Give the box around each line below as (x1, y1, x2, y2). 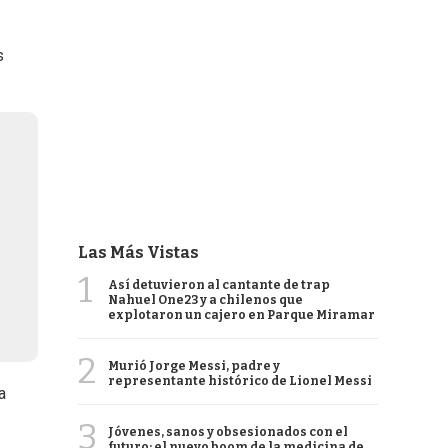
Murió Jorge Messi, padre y (108, 359, 280, 373)
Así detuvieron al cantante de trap (108, 278, 330, 292)
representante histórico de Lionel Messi (108, 374, 372, 388)
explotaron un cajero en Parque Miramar (108, 308, 375, 322)
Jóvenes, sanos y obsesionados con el (108, 425, 348, 439)
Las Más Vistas (78, 243, 199, 262)
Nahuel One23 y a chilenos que (108, 293, 303, 307)
